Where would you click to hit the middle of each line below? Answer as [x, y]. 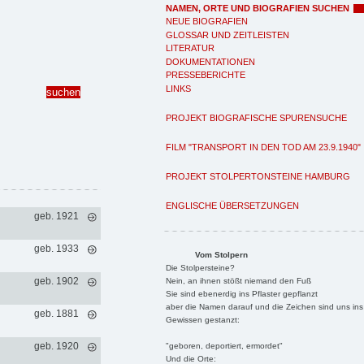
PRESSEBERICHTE [206, 75]
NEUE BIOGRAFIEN [207, 21]
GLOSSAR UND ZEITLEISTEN [227, 35]
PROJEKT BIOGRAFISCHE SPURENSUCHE [256, 117]
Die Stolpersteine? [200, 267]
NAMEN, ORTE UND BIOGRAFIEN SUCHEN [258, 8]
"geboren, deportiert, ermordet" [224, 345]
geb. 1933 [56, 248]
